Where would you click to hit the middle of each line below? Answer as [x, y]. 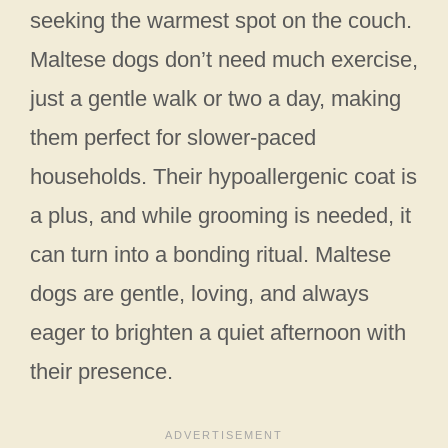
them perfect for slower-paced [173, 137]
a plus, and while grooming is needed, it [220, 215]
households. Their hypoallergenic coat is [223, 176]
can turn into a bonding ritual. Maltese [210, 254]
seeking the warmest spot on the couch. [221, 20]
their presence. [101, 371]
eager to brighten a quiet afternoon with [218, 332]
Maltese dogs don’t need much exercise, [224, 59]
